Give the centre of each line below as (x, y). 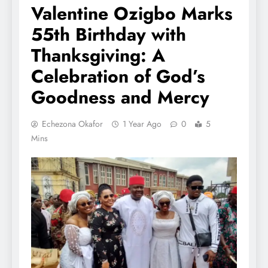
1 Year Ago (142, 124)
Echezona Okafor (72, 124)
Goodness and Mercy (120, 98)
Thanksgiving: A (98, 56)
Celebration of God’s (118, 77)
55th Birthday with (109, 35)
